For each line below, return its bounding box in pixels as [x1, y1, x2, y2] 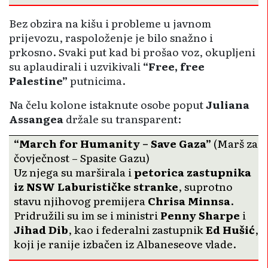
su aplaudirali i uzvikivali [9, 57, 143, 74]
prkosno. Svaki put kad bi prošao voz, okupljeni [9, 43, 255, 59]
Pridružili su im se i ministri [14, 206, 160, 223]
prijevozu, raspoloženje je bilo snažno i [9, 29, 213, 45]
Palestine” [9, 72, 68, 88]
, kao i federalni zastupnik [68, 221, 206, 237]
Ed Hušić [206, 221, 255, 237]
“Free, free [143, 57, 205, 74]
